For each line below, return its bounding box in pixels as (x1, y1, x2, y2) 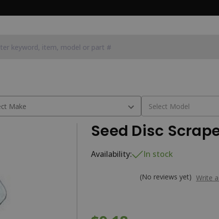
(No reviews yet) (140, 172, 192, 181)
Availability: (91, 149, 132, 159)
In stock (143, 149, 173, 159)
